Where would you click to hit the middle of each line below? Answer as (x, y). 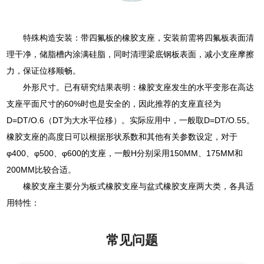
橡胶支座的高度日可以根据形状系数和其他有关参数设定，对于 (122, 137)
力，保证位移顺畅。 (44, 71)
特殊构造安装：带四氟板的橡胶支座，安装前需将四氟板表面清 (139, 38)
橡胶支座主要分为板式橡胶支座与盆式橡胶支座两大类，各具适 (139, 187)
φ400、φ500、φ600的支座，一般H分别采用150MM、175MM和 (125, 154)
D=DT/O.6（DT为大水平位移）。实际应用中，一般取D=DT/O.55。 (131, 121)
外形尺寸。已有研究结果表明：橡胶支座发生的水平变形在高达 (139, 88)
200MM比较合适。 (42, 170)
